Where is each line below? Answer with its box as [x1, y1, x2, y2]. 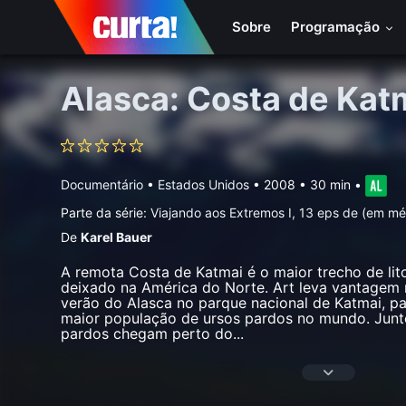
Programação [291, 18, 384, 35]
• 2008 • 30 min [249, 176, 352, 192]
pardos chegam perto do [61, 324, 234, 343]
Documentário [61, 176, 144, 192]
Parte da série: [61, 205, 151, 220]
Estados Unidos [158, 176, 250, 192]
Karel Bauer [81, 229, 153, 245]
